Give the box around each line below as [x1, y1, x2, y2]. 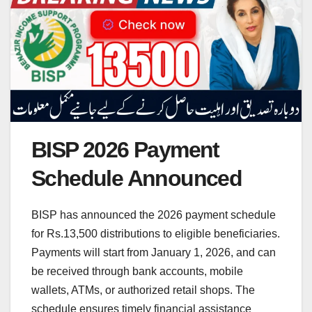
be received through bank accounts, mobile [31, 265, 243, 277]
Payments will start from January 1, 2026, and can [31, 246, 276, 258]
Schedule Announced [31, 165, 242, 191]
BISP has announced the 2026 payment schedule [31, 208, 276, 221]
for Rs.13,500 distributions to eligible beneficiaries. [31, 227, 280, 240]
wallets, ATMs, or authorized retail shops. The [31, 283, 255, 296]
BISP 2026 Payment [31, 136, 219, 162]
